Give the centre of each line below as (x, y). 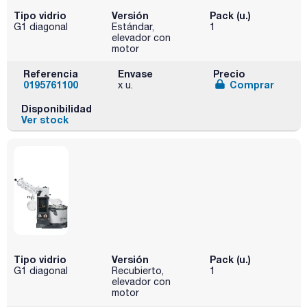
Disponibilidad (56, 108)
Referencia (51, 73)
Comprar (251, 84)
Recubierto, (137, 271)
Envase (136, 73)
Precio (229, 73)
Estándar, (133, 26)
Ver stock (45, 119)
